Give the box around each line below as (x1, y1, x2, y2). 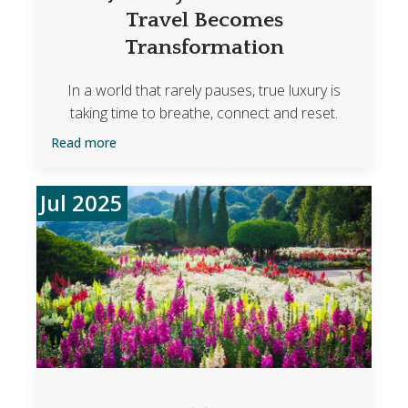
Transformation (124, 35, 284, 59)
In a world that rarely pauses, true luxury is (67, 80, 341, 100)
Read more (50, 133, 117, 151)
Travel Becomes (125, 7, 283, 32)
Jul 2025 (40, 189, 124, 219)
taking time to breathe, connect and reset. (70, 103, 338, 123)
